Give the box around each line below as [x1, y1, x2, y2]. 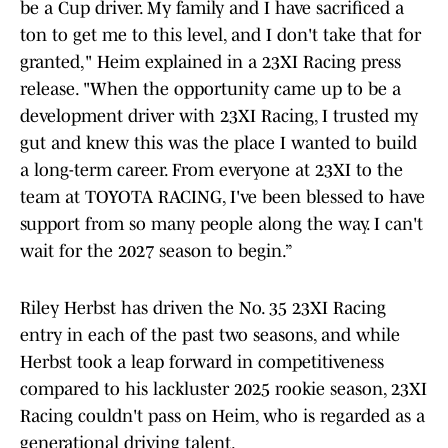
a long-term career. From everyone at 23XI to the [20, 160, 403, 181]
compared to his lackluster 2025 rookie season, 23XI [20, 379, 427, 400]
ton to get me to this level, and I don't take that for [20, 25, 421, 46]
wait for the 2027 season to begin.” [20, 241, 293, 262]
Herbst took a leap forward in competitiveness [20, 352, 384, 373]
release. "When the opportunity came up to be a [20, 79, 401, 100]
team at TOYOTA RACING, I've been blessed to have [20, 187, 425, 208]
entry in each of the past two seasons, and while [20, 325, 400, 346]
